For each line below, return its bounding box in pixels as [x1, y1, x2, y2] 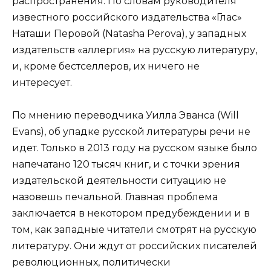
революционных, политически [12, 256, 171, 269]
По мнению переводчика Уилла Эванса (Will [12, 109, 239, 122]
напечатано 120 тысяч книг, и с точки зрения [12, 158, 240, 171]
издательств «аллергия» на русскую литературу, [12, 44, 257, 56]
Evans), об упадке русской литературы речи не [12, 126, 250, 138]
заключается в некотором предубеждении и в [12, 207, 250, 220]
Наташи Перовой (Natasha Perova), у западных [12, 28, 246, 40]
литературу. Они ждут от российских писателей [12, 240, 257, 252]
